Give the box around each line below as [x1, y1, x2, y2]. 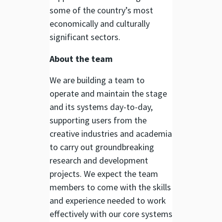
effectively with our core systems [50, 208, 172, 220]
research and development [50, 154, 148, 166]
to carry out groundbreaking [50, 141, 154, 153]
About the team [50, 53, 112, 64]
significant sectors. [50, 31, 120, 43]
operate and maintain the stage [50, 87, 167, 99]
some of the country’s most [50, 4, 153, 16]
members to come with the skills [50, 181, 171, 193]
